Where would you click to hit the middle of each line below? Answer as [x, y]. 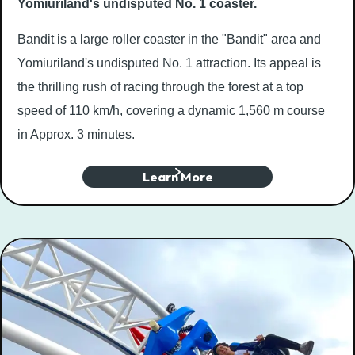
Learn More [177, 176]
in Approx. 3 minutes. [76, 134]
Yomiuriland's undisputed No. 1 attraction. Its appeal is [169, 63]
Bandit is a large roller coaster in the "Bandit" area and [169, 39]
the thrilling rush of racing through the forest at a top [160, 86]
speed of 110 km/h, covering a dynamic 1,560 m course [171, 110]
